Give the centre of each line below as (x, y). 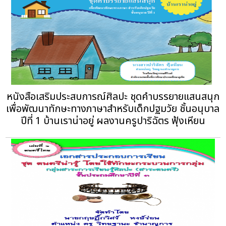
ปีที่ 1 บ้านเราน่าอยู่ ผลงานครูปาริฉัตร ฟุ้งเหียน (113, 121)
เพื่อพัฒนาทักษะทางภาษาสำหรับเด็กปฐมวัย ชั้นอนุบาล (113, 109)
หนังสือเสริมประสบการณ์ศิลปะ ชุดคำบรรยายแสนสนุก (113, 97)
